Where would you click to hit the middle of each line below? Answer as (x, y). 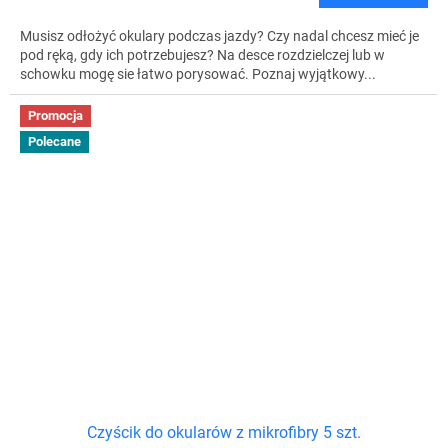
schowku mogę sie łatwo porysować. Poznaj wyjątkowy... (198, 74)
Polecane (54, 141)
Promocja (55, 116)
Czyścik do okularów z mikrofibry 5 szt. (224, 433)
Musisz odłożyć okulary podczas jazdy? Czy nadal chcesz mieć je (219, 36)
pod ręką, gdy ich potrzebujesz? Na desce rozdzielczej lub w (202, 55)
